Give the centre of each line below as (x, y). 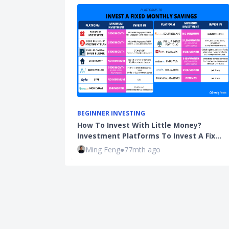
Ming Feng (103, 149)
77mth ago (142, 149)
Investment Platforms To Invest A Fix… (149, 136)
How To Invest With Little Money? (139, 125)
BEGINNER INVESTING (111, 113)
